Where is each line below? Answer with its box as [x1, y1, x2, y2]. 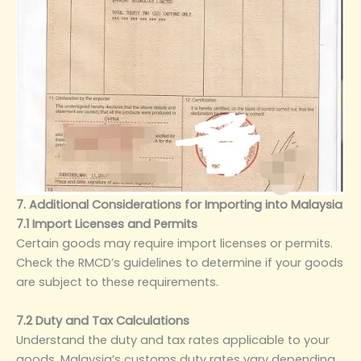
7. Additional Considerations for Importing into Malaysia [16, 197, 342, 214]
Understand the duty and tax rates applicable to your [16, 331, 330, 348]
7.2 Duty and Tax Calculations [16, 312, 189, 329]
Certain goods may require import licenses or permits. [16, 235, 333, 252]
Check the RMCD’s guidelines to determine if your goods [16, 255, 343, 272]
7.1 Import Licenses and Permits [16, 216, 197, 233]
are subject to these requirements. [16, 274, 218, 291]
